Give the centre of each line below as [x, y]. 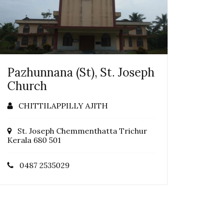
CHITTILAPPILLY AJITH [60, 105]
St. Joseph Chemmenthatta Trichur [79, 131]
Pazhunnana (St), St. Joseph [81, 72]
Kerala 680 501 [34, 140]
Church [27, 86]
